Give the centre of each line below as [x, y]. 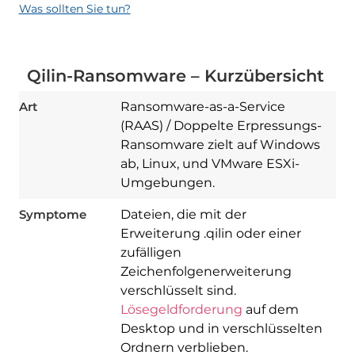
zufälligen [151, 253]
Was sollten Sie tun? [74, 9]
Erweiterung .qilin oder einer [210, 234]
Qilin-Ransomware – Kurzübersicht [175, 76]
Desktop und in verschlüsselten [221, 329]
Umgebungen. [167, 183]
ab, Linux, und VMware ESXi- [210, 164]
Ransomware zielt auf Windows [220, 145]
